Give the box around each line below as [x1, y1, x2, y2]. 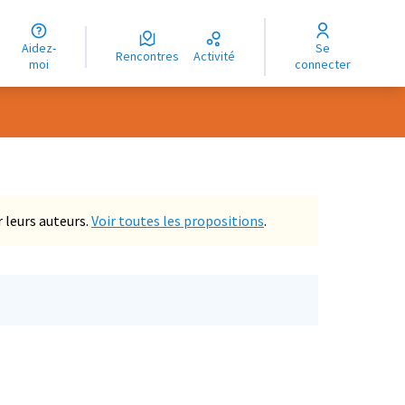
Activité [201, 48, 236, 64]
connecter [295, 56, 352, 72]
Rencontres [123, 48, 180, 64]
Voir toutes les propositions [91, 212, 264, 230]
